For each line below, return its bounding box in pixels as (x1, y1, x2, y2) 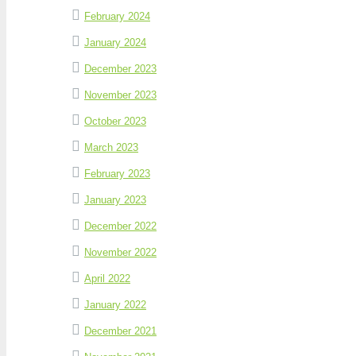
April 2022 (84, 272, 130, 284)
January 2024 (84, 36, 146, 48)
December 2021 (84, 324, 157, 337)
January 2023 (84, 193, 146, 206)
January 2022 (84, 298, 146, 311)
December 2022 (84, 219, 157, 232)
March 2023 (84, 141, 138, 153)
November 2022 (84, 246, 157, 258)
